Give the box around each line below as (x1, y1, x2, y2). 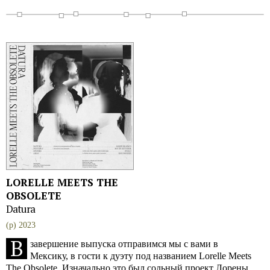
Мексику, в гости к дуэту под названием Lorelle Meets (30, 251, 251, 261)
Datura (6, 202, 35, 216)
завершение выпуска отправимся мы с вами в (30, 239, 218, 249)
